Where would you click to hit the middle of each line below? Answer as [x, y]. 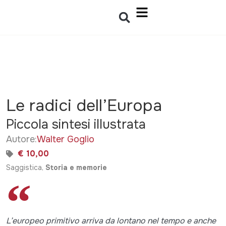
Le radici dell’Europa [84, 106]
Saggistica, [26, 167]
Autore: [21, 139]
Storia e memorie [76, 167]
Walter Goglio [66, 139]
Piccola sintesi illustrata [76, 124]
